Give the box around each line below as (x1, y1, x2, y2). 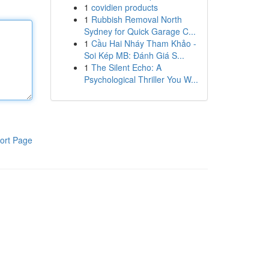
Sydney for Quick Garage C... (83, 25, 196, 37)
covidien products (91, 1, 158, 13)
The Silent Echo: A (91, 61, 162, 73)
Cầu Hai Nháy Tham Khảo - (91, 37, 196, 49)
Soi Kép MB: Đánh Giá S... (83, 49, 184, 61)
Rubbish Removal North (91, 13, 182, 25)
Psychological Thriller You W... (83, 73, 198, 85)
